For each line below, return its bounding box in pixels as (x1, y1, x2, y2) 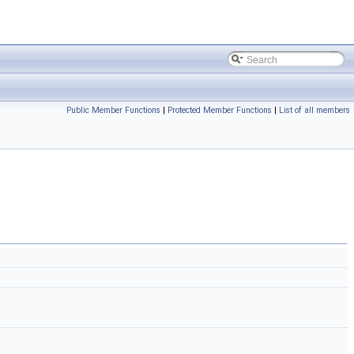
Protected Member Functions (168, 105, 272, 115)
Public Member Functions (66, 105, 160, 115)
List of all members (279, 105, 350, 115)
